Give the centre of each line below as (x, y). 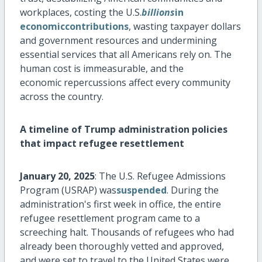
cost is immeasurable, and (110, 69)
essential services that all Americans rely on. (117, 55)
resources (117, 41)
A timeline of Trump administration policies (123, 130)
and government (57, 41)
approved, (201, 247)
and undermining (178, 41)
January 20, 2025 (57, 176)
